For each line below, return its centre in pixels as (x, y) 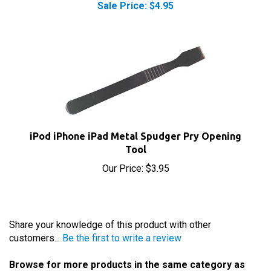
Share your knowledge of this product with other (110, 211)
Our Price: (122, 155)
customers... (36, 225)
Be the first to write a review (122, 225)
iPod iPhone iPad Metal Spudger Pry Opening (135, 123)
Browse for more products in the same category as (127, 251)
